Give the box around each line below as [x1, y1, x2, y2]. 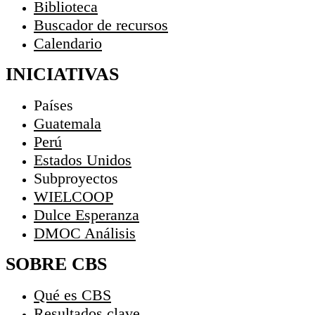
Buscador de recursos [34, 16, 168, 34]
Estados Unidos [34, 151, 131, 169]
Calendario [34, 34, 102, 53]
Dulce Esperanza [34, 206, 139, 224]
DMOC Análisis [34, 224, 136, 243]
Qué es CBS [34, 286, 111, 304]
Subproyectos [34, 169, 118, 188]
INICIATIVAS [6, 64, 119, 85]
